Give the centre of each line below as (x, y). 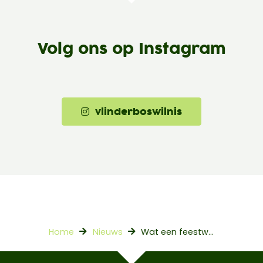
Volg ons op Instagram (131, 49)
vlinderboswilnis (136, 112)
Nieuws (107, 232)
